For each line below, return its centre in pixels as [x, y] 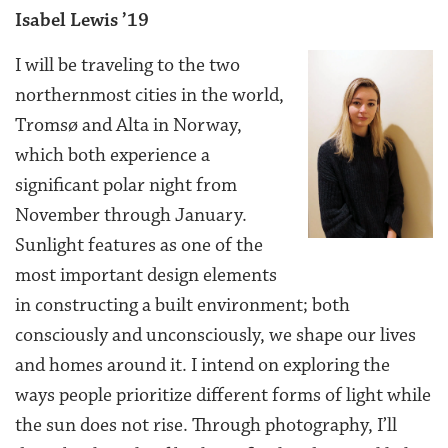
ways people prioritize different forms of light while [223, 395]
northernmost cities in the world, [149, 95]
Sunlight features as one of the [139, 245]
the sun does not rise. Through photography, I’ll [206, 425]
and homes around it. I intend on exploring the [202, 365]
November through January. [131, 215]
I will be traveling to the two [127, 65]
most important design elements [146, 275]
